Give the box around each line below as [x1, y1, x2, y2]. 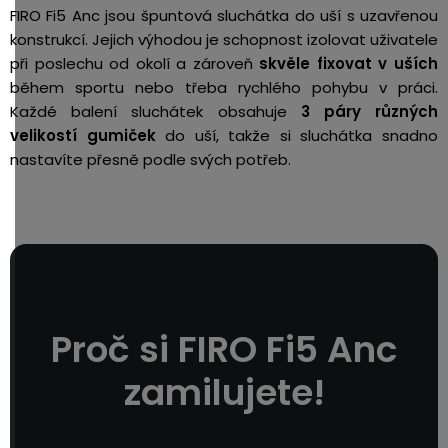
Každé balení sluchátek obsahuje [10, 100, 301, 122]
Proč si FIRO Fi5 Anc [51, 323, 397, 375]
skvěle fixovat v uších [259, 52, 439, 74]
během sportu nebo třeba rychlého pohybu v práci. [10, 76, 438, 98]
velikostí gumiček [10, 124, 156, 146]
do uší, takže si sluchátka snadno [155, 124, 439, 146]
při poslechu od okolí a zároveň [10, 52, 260, 74]
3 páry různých [300, 100, 439, 122]
